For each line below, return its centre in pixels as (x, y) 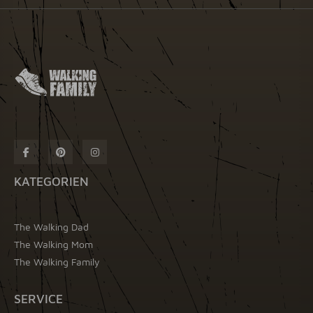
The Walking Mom (53, 245)
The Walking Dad (51, 227)
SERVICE (38, 299)
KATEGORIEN (51, 182)
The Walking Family (57, 262)
